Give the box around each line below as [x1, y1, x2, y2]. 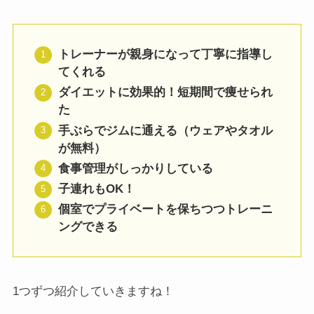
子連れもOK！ [57, 182, 135, 196]
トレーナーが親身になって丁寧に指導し [57, 48, 273, 62]
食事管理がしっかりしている [57, 161, 213, 175]
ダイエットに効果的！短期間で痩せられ [57, 86, 273, 100]
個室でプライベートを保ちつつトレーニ [57, 203, 273, 217]
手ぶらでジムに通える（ [57, 123, 189, 137]
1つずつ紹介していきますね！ [12, 285, 174, 299]
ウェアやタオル [189, 123, 273, 137]
